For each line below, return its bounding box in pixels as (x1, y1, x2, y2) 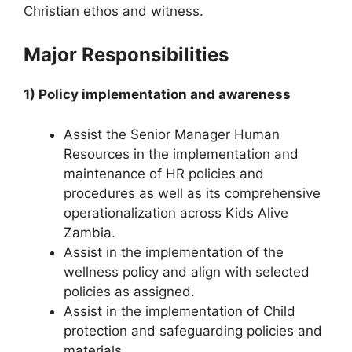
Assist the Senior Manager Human (64, 126, 280, 142)
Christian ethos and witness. (24, 2, 203, 19)
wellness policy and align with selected (64, 263, 310, 280)
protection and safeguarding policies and (64, 322, 322, 339)
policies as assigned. (64, 283, 195, 299)
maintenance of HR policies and (64, 165, 264, 181)
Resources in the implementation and (64, 145, 299, 162)
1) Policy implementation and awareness (24, 86, 291, 102)
